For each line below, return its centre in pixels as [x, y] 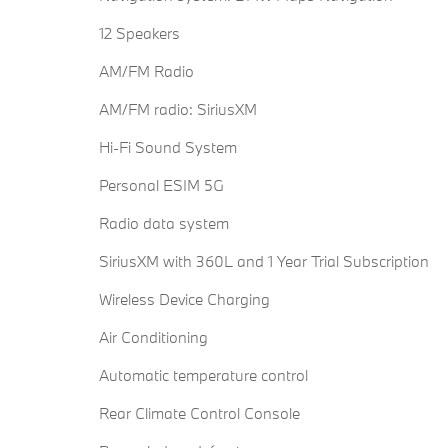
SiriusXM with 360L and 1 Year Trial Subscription [264, 261]
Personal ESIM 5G [161, 185]
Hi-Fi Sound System [168, 147]
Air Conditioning [153, 337]
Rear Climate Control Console [199, 413]
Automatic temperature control [203, 375]
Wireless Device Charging [184, 299]
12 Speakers [139, 33]
